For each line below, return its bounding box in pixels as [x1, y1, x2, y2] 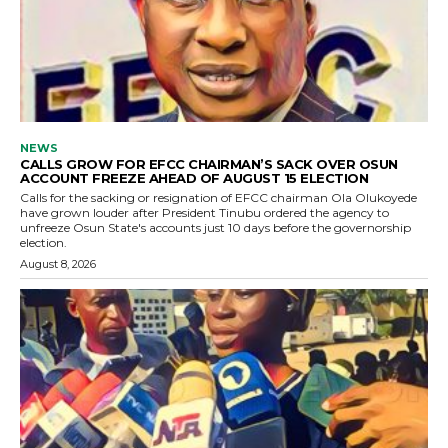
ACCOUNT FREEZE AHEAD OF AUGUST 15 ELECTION [20, 169, 368, 186]
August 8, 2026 [20, 256, 96, 271]
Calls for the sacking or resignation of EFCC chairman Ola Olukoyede [20, 189, 417, 205]
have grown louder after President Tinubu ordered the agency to [20, 204, 389, 220]
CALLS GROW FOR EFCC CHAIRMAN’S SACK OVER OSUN [20, 155, 398, 172]
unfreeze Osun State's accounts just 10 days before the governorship [20, 219, 411, 235]
